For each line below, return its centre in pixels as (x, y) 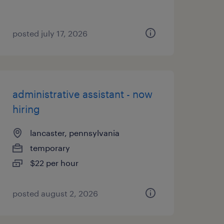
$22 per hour (54, 163)
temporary (50, 148)
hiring (26, 109)
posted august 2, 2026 (55, 193)
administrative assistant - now (82, 94)
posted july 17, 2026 (50, 33)
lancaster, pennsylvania (74, 133)
